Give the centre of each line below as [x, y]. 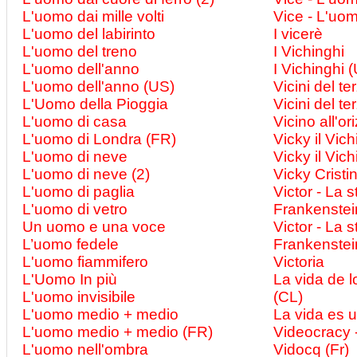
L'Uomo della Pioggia [95, 104]
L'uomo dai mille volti [93, 16]
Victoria [299, 262]
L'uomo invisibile [79, 297]
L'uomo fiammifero [85, 262]
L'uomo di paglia [78, 192]
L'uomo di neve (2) [86, 174]
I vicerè [298, 34]
